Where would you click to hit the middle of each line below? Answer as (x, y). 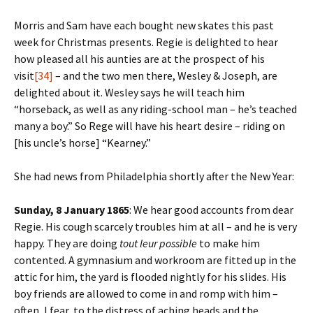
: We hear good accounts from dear (211, 210)
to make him (228, 243)
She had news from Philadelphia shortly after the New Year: (154, 176)
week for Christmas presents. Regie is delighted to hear (146, 42)
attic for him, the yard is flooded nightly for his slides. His (150, 277)
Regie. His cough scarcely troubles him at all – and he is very (155, 226)
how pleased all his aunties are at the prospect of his (139, 59)
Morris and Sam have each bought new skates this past (144, 25)
